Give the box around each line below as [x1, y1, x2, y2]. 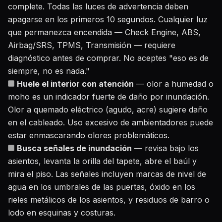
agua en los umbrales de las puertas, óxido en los [8, 182, 195, 192]
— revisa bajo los [132, 143, 199, 153]
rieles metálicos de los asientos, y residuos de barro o [8, 195, 210, 205]
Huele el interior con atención [17, 79, 134, 89]
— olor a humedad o [134, 79, 214, 89]
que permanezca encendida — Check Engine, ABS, [8, 27, 201, 37]
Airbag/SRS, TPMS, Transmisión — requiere [8, 40, 175, 50]
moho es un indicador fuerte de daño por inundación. [8, 92, 209, 102]
